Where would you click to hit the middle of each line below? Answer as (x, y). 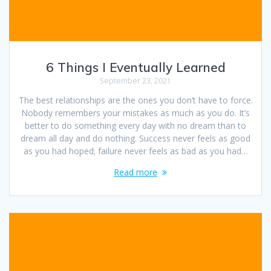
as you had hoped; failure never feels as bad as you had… (135, 151)
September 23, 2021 (135, 81)
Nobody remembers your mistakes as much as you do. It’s (135, 113)
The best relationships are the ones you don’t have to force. (135, 100)
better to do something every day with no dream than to (135, 126)
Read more (135, 172)
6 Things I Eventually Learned (135, 67)
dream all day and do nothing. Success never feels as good (135, 138)
